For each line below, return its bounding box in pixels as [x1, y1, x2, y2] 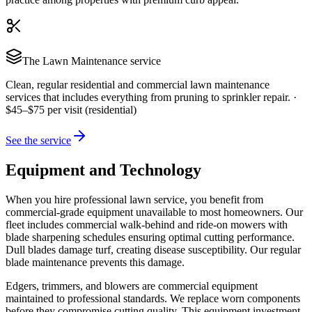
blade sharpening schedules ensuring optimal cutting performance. [6, 231, 295, 243]
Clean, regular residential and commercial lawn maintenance [6, 78, 270, 91]
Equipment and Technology [6, 160, 201, 179]
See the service [6, 134, 71, 146]
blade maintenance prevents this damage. [6, 256, 185, 268]
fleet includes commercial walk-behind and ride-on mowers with [6, 218, 288, 231]
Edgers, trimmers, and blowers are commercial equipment [6, 279, 258, 292]
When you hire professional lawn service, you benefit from [6, 193, 263, 205]
